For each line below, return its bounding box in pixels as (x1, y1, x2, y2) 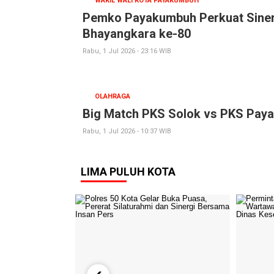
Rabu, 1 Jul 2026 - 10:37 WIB (83, 127, 171, 135)
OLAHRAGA (95, 92, 130, 100)
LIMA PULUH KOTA (81, 165, 176, 178)
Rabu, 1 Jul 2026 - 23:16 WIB (83, 46, 171, 55)
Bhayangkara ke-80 (83, 26, 191, 41)
